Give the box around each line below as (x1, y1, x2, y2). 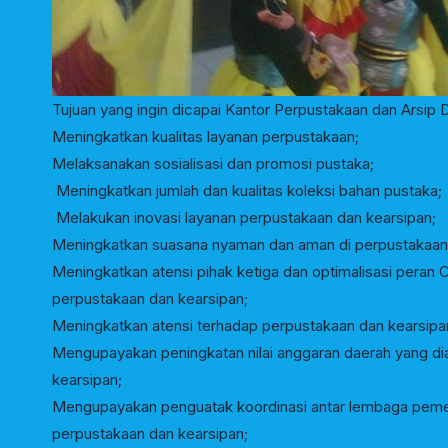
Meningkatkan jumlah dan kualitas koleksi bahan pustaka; (52, 181, 442, 200)
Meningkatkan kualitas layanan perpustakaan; (52, 127, 359, 146)
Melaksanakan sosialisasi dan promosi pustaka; (52, 154, 374, 173)
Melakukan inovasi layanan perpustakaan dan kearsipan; (52, 208, 436, 227)
